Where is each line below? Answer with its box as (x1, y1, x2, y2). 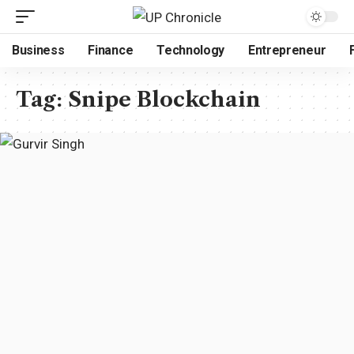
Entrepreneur (248, 43, 326, 58)
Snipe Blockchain (68, 87, 261, 112)
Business (12, 43, 65, 58)
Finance (88, 43, 134, 58)
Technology (156, 43, 225, 58)
